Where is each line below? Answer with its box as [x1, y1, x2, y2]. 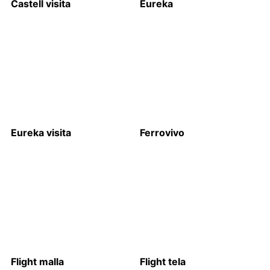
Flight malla [10, 256, 64, 268]
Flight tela [140, 256, 186, 268]
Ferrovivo [140, 127, 184, 139]
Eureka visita [10, 127, 71, 139]
